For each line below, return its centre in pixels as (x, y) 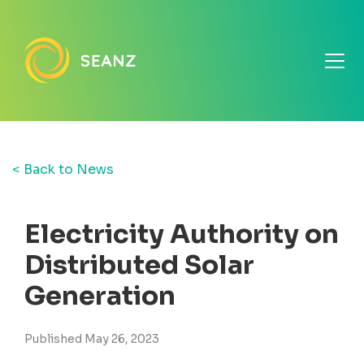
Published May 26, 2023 (92, 339)
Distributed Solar (139, 265)
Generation (100, 296)
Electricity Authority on (182, 234)
